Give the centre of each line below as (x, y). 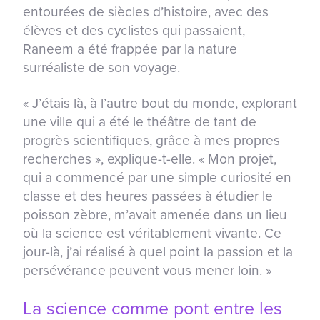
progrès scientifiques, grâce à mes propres (151, 140)
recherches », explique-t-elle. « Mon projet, (150, 159)
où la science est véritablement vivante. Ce (152, 233)
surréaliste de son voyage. (101, 67)
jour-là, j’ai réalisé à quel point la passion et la (158, 251)
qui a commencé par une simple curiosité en (157, 177)
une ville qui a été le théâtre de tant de (140, 121)
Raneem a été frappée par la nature (130, 49)
